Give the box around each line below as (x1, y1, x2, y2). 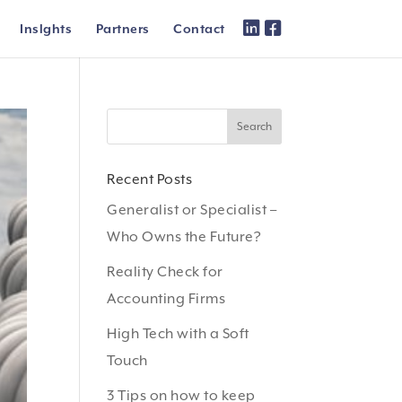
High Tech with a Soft (107, 326, 249, 342)
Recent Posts (107, 171, 193, 188)
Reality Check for (107, 264, 223, 280)
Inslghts (20, 22, 73, 36)
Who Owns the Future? (107, 229, 262, 245)
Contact (173, 22, 225, 36)
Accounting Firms (107, 291, 226, 307)
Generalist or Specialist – (107, 202, 277, 218)
